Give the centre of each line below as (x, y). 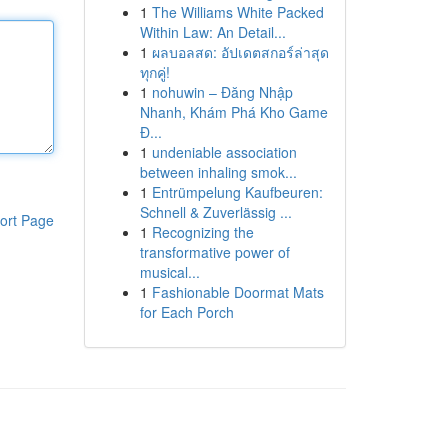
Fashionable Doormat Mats (237, 292)
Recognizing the (202, 232)
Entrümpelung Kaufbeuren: (237, 192)
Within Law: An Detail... (212, 32)
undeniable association (224, 152)
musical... (169, 272)
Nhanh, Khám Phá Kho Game (233, 112)
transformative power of (214, 252)
